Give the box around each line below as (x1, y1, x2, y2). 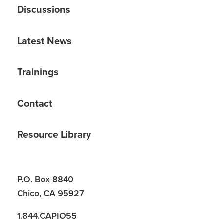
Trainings (17, 66, 59, 78)
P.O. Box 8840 (17, 174, 73, 185)
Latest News (17, 35, 72, 47)
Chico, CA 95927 (17, 188, 84, 198)
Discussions (17, 4, 70, 16)
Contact (17, 98, 52, 109)
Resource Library (17, 129, 91, 141)
